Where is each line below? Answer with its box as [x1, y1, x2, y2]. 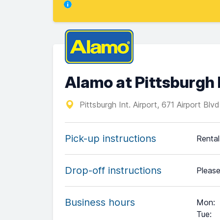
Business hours [65, 196, 135, 208]
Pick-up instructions [65, 133, 156, 144]
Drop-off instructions [65, 165, 162, 176]
